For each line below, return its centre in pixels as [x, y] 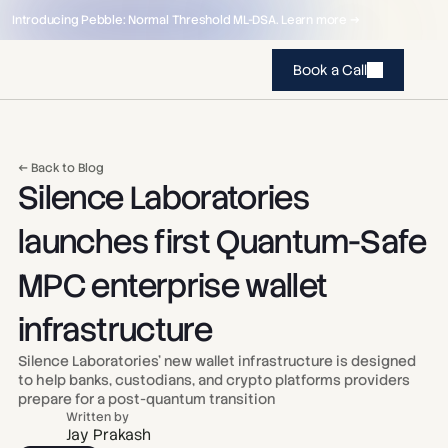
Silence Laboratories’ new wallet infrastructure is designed [217, 361]
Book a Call [330, 69]
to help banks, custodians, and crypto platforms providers [214, 380]
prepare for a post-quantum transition [146, 399]
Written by [97, 417]
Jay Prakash [108, 435]
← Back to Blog [61, 168]
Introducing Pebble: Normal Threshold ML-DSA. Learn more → [186, 20]
